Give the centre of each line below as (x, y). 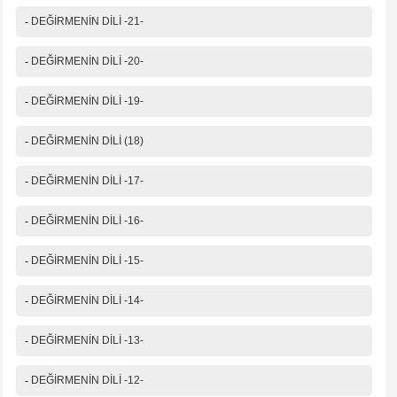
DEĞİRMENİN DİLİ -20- (87, 62)
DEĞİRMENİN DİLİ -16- (87, 221)
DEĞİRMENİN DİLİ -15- (87, 261)
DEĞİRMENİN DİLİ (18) (87, 141)
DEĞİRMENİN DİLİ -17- (87, 181)
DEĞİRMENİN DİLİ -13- (87, 341)
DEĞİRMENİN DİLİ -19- (87, 101)
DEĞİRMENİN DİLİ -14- (87, 301)
